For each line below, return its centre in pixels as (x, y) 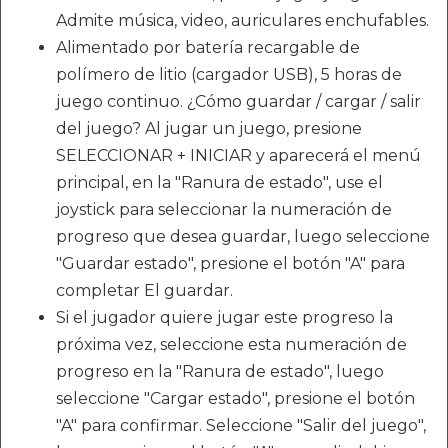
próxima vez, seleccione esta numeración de (231, 344)
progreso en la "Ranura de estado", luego (220, 371)
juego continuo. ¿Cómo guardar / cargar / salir (238, 101)
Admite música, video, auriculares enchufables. (242, 20)
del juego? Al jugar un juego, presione (209, 128)
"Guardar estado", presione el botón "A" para (230, 263)
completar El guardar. (144, 290)
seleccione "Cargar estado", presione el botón (235, 398)
